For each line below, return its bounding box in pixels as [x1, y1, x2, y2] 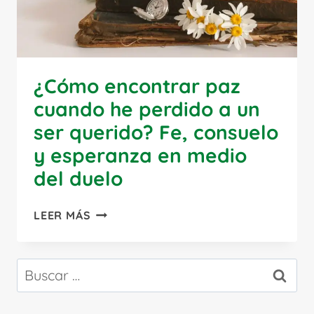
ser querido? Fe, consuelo [34, 119, 278, 144]
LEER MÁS [34, 207, 91, 222]
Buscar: [16, 259, 63, 277]
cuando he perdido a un [34, 96, 260, 121]
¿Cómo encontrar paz [34, 73, 240, 98]
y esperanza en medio [34, 142, 247, 168]
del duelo [34, 165, 123, 191]
